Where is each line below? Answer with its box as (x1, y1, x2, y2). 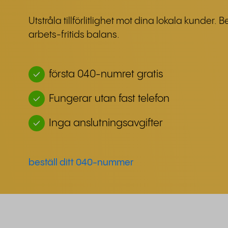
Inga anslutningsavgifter (49, 118, 163, 129)
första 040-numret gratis (49, 69, 163, 80)
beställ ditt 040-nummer (28, 158, 133, 167)
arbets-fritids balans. (28, 30, 120, 40)
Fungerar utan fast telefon (49, 94, 169, 104)
